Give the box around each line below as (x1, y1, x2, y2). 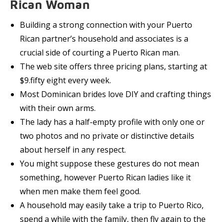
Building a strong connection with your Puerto (20, 19, 192, 30)
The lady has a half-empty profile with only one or (20, 116, 205, 127)
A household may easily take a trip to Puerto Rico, (20, 200, 204, 211)
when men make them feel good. (20, 186, 141, 197)
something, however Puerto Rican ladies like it (20, 172, 191, 183)
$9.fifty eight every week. (20, 75, 111, 86)
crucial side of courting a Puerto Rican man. (20, 47, 180, 58)
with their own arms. (20, 103, 96, 113)
